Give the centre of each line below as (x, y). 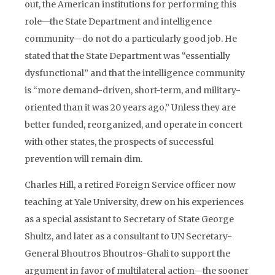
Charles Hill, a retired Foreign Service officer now (130, 185)
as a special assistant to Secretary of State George (129, 219)
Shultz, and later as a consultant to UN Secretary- (128, 236)
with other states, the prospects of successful (119, 142)
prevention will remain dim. (83, 159)
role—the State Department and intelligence (118, 21)
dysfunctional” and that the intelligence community (135, 73)
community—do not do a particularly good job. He (131, 39)
